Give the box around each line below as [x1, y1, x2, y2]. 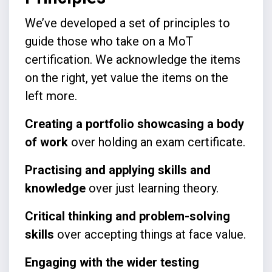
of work [24, 134, 68, 149]
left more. [24, 88, 77, 103]
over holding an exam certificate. [67, 134, 245, 149]
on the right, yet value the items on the [24, 70, 228, 85]
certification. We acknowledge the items [24, 52, 240, 67]
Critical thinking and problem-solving [24, 208, 230, 223]
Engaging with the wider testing [24, 254, 199, 270]
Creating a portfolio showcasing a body [24, 116, 244, 131]
